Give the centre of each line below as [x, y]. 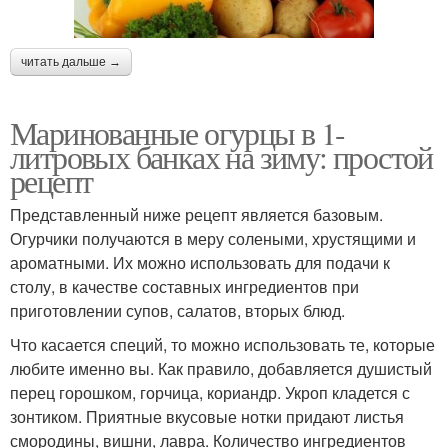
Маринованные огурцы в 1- [177, 133]
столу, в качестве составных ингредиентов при [184, 287]
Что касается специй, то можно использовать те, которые [222, 345]
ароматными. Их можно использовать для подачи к [200, 263]
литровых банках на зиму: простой [221, 157]
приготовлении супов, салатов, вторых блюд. [177, 311]
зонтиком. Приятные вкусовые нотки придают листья [207, 417]
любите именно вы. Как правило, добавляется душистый [221, 369]
